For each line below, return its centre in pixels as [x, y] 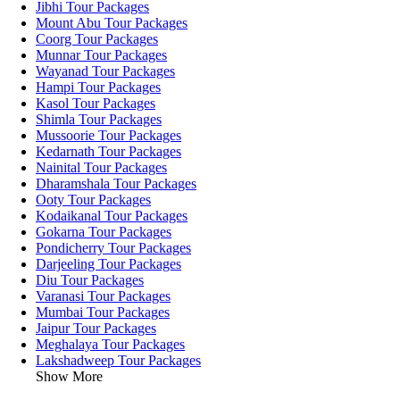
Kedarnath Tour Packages [108, 151]
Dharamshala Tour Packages [116, 183]
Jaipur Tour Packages [96, 328]
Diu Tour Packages [90, 279]
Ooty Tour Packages [93, 199]
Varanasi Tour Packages [103, 296]
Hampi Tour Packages [98, 87]
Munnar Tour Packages [101, 54]
